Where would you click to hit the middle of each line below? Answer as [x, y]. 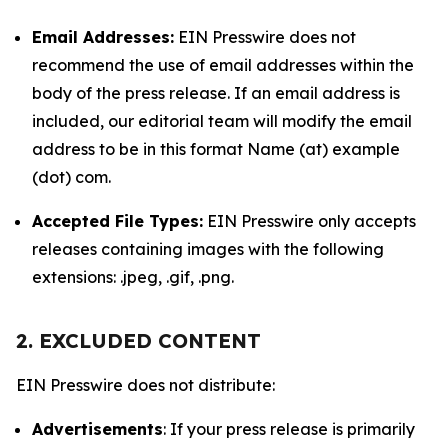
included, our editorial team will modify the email [222, 121]
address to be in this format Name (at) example [216, 149]
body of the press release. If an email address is [216, 93]
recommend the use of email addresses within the [223, 65]
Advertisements [97, 429]
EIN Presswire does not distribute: [145, 385]
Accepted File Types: [117, 221]
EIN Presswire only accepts [309, 221]
